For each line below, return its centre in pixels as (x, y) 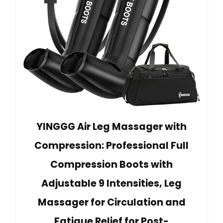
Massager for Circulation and (111, 203)
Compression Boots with (111, 165)
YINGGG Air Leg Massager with (111, 127)
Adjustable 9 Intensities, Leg (111, 184)
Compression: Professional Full (111, 146)
